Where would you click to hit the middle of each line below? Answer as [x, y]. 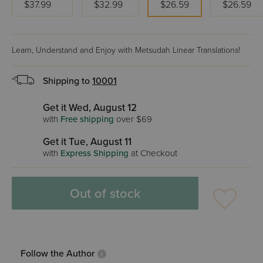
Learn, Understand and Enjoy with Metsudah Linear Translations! [126, 50]
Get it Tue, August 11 [87, 142]
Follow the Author [58, 254]
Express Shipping [95, 153]
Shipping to [68, 81]
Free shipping [87, 119]
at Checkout [153, 153]
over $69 [133, 119]
